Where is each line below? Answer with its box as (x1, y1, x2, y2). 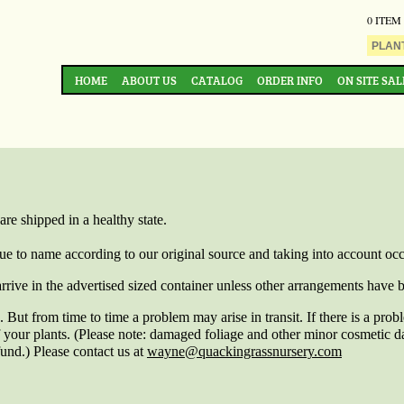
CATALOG (191, 71, 243, 88)
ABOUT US (122, 71, 177, 88)
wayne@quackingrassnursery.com (146, 343, 342, 359)
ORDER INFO (257, 71, 323, 88)
